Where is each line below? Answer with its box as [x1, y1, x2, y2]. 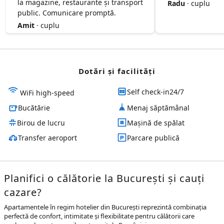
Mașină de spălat [127, 117, 184, 127]
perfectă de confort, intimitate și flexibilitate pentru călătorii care [4, 211, 194, 220]
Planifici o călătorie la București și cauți [4, 171, 204, 185]
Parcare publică [127, 132, 179, 142]
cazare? [4, 185, 42, 199]
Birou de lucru [17, 117, 65, 127]
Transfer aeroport [18, 132, 77, 142]
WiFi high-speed [20, 88, 74, 97]
